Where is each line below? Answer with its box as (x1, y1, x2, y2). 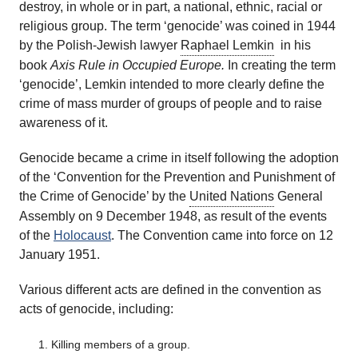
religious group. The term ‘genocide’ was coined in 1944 (19, 19, 336, 33)
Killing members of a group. (51, 338, 190, 351)
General (274, 189, 323, 203)
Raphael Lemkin (181, 38, 274, 52)
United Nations (189, 189, 274, 203)
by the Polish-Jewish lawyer (19, 38, 181, 52)
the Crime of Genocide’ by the (19, 189, 189, 203)
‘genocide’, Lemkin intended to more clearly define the (19, 78, 324, 91)
